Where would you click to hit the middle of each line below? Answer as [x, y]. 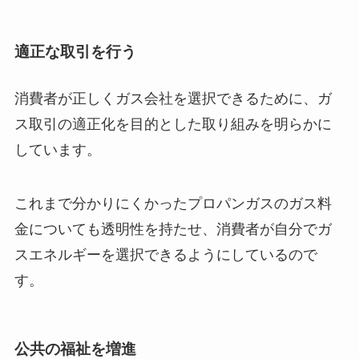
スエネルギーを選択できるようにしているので [165, 255]
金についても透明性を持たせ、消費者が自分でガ [173, 230]
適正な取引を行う [75, 52]
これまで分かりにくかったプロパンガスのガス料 [173, 204]
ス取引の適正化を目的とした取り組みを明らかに [173, 124]
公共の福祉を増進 [75, 349]
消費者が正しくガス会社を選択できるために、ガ [173, 98]
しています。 [57, 149]
